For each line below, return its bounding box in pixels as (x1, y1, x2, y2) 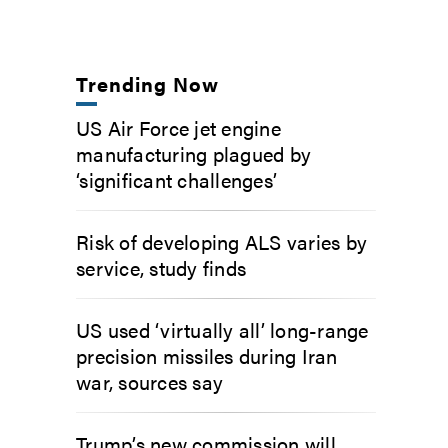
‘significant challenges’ (76, 164, 277, 194)
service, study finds (76, 252, 246, 282)
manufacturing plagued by (76, 138, 311, 168)
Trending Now (76, 68, 220, 98)
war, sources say (76, 366, 223, 396)
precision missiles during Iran (76, 340, 338, 370)
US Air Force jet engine (76, 112, 281, 142)
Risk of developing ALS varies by (76, 226, 367, 256)
